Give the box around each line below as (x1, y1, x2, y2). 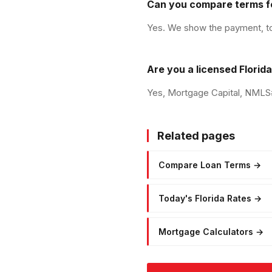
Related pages (157, 129, 235, 142)
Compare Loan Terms (158, 159, 251, 170)
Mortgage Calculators (158, 226, 253, 237)
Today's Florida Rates (158, 192, 251, 203)
